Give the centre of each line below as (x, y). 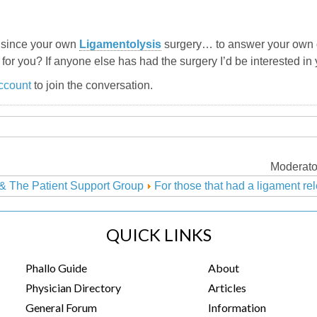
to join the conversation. (92, 86)
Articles (227, 288)
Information (237, 307)
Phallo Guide (56, 268)
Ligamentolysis (120, 45)
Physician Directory (73, 288)
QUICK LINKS (158, 235)
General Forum (61, 307)
